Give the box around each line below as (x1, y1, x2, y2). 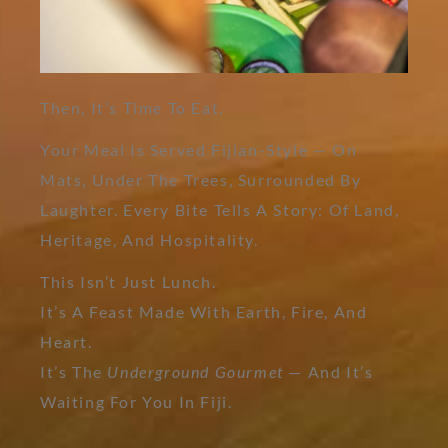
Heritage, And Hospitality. (40, 229, 259, 249)
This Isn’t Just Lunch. (40, 271, 217, 291)
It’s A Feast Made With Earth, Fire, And (40, 301, 368, 321)
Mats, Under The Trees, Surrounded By (40, 169, 362, 189)
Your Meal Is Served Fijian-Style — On (40, 139, 358, 159)
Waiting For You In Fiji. (40, 391, 233, 411)
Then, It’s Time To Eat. (40, 97, 224, 117)
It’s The (40, 361, 108, 381)
